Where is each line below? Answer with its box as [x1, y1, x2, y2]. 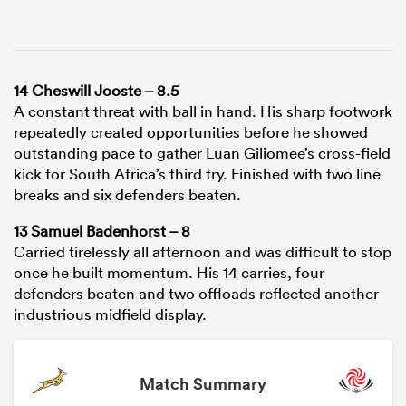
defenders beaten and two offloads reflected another [14, 284, 379, 304]
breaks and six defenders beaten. [14, 185, 241, 205]
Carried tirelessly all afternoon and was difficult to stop [14, 242, 391, 262]
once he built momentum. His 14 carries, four [14, 263, 324, 283]
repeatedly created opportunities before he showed [14, 122, 368, 142]
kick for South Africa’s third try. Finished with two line [14, 164, 381, 184]
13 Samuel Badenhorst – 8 [14, 221, 190, 241]
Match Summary [140, 372, 266, 394]
